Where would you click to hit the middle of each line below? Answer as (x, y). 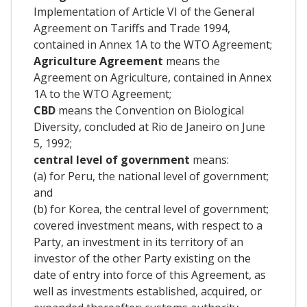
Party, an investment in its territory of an (138, 242)
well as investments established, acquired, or (148, 291)
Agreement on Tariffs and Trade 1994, (132, 28)
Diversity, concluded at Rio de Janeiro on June (149, 126)
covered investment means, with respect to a (148, 225)
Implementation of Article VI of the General (144, 11)
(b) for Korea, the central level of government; (151, 209)
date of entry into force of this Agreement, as (150, 274)
